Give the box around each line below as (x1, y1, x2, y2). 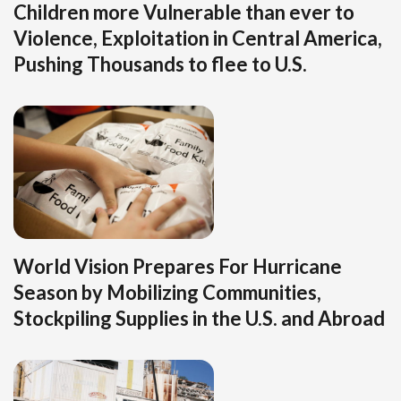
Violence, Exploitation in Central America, (13, 25, 382, 50)
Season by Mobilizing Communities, (13, 280, 321, 305)
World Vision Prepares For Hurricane (13, 254, 342, 279)
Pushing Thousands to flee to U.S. (13, 51, 307, 76)
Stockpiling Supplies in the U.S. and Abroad (13, 306, 385, 331)
